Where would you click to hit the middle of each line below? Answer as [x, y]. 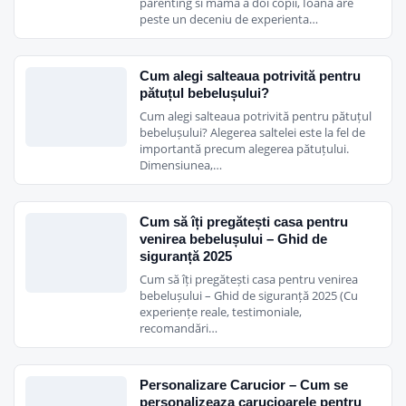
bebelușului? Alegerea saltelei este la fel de [252, 132]
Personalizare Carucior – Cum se [244, 384]
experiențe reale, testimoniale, [221, 311]
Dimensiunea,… [181, 164]
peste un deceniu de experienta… [229, 19]
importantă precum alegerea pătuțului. [244, 148]
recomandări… [179, 328]
